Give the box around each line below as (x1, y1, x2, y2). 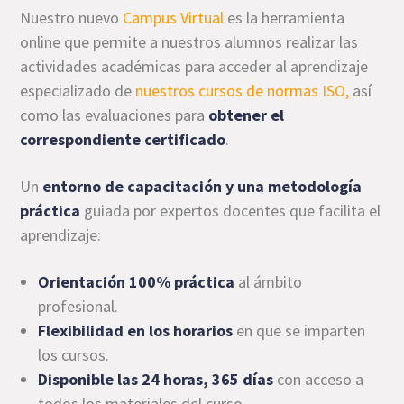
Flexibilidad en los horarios (38, 320, 234, 341)
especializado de (20, 80, 136, 101)
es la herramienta (224, 7, 345, 28)
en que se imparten (233, 320, 366, 341)
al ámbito (234, 271, 303, 292)
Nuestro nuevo (20, 7, 124, 28)
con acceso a (273, 369, 364, 390)
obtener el (208, 105, 285, 125)
